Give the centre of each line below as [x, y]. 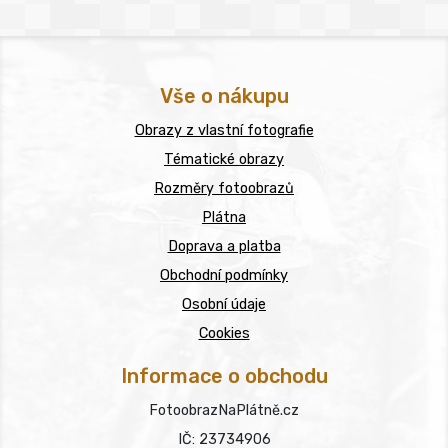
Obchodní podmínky [224, 276]
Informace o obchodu [224, 376]
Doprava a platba [224, 247]
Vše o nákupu [224, 96]
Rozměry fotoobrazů [224, 189]
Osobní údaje [224, 305]
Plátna [224, 218]
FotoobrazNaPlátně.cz [224, 411]
